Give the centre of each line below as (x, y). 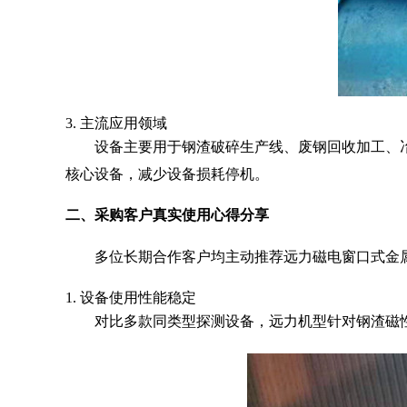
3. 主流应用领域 (116, 123)
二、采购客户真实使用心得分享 (167, 215)
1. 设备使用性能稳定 (131, 298)
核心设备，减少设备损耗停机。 (167, 174)
